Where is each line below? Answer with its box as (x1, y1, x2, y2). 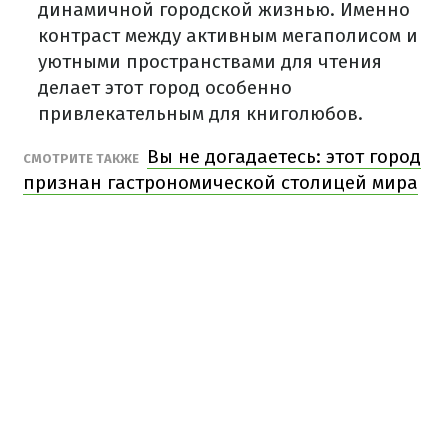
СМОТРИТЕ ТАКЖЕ (23, 151, 142, 167)
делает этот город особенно (38, 76, 292, 100)
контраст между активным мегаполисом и (38, 24, 418, 48)
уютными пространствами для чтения (38, 50, 382, 74)
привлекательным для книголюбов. (38, 102, 363, 126)
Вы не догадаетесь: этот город (147, 145, 421, 169)
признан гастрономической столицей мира (23, 171, 418, 195)
